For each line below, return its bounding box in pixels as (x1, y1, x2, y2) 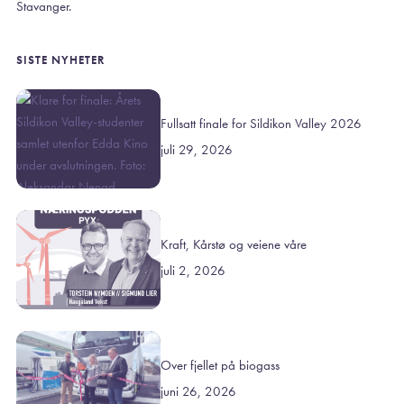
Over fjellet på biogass (161, 357, 284, 374)
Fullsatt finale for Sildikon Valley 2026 (161, 115, 363, 133)
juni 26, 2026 (161, 382, 237, 399)
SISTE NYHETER (16, 52, 106, 68)
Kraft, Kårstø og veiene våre (161, 236, 308, 253)
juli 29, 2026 (161, 141, 234, 158)
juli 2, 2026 (161, 262, 226, 279)
